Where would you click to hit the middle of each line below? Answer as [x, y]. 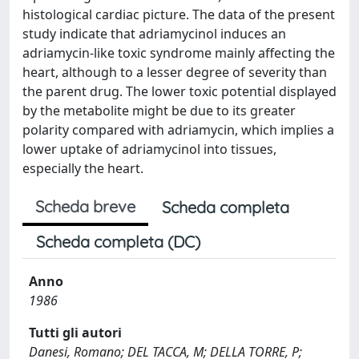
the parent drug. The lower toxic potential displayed [179, 91]
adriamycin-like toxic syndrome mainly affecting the [179, 53]
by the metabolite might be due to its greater [159, 111]
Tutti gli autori [75, 333]
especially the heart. [83, 168]
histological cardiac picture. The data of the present [179, 14]
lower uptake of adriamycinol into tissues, [149, 149]
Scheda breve [85, 206]
